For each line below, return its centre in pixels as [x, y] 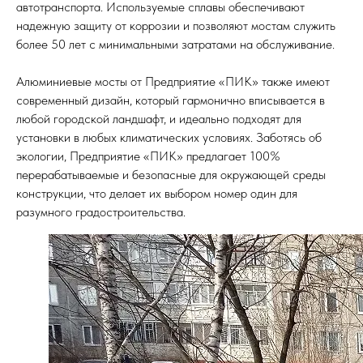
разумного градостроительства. [101, 212]
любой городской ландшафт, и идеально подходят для [159, 119]
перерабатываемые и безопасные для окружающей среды [171, 175]
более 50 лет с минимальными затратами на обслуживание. [175, 44]
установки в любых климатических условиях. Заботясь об [169, 137]
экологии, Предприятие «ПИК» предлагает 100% [148, 156]
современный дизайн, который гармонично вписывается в [171, 100]
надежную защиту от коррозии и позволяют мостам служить [176, 26]
